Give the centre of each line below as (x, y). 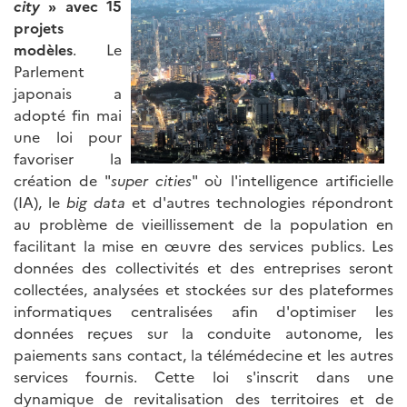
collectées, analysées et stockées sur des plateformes (203, 289)
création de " (62, 180)
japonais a (68, 93)
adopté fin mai (68, 115)
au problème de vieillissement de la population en (203, 224)
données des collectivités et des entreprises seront (203, 268)
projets (39, 28)
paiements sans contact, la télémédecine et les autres (203, 355)
